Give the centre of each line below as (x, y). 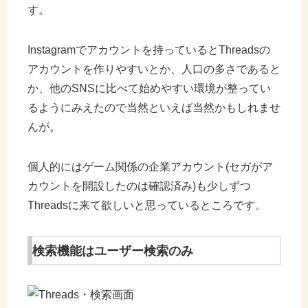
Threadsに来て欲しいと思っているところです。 (147, 206)
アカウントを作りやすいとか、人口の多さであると (154, 69)
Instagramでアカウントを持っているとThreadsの (149, 50)
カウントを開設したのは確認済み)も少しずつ (139, 186)
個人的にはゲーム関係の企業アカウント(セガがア (150, 167)
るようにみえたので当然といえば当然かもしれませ (154, 108)
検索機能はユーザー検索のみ (113, 251)
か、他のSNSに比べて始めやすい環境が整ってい (149, 89)
